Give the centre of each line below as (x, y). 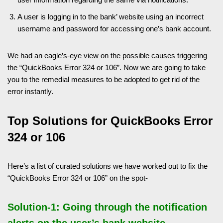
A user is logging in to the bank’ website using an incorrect (111, 16)
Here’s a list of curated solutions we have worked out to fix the (108, 166)
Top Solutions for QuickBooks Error (110, 120)
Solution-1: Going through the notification (107, 207)
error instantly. (30, 91)
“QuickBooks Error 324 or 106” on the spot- (78, 178)
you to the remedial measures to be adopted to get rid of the (104, 79)
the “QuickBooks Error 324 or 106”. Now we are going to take (107, 67)
